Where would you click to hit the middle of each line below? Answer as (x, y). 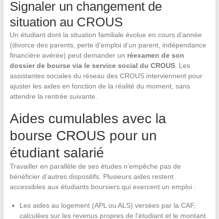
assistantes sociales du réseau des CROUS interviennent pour (106, 76)
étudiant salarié (57, 153)
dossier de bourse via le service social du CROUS (92, 66)
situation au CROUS (66, 22)
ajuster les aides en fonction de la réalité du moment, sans (100, 86)
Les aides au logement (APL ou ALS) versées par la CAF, (107, 206)
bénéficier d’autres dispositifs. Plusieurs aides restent (91, 177)
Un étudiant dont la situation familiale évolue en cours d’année (106, 35)
